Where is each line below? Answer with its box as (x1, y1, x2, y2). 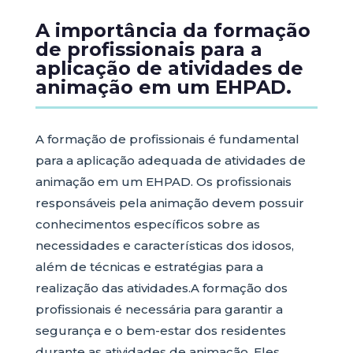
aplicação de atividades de (35, 57, 303, 80)
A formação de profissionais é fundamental (35, 132, 299, 147)
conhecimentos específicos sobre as (35, 217, 260, 232)
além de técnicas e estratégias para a (35, 259, 263, 274)
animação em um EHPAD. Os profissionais (35, 174, 292, 189)
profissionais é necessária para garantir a (35, 302, 283, 317)
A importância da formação (35, 19, 310, 42)
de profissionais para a (35, 38, 262, 61)
